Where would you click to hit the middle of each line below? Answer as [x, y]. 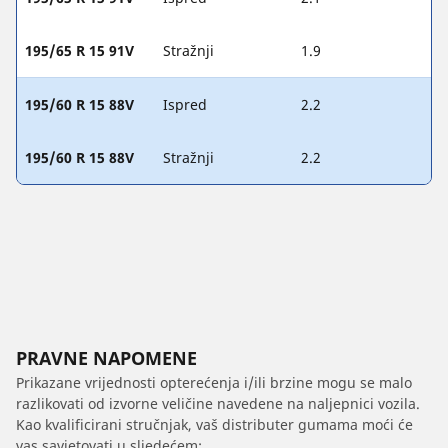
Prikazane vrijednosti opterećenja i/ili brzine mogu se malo [214, 382]
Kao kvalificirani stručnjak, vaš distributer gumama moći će [214, 424]
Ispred [185, 104]
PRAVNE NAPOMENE [106, 357]
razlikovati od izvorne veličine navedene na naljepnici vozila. [218, 403]
